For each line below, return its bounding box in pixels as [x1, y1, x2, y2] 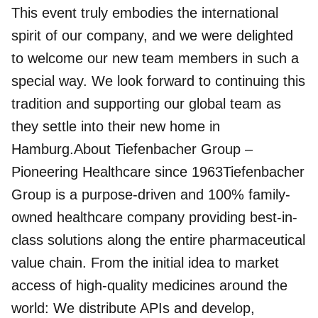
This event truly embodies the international [11, 5, 278, 21]
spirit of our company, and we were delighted [11, 28, 293, 44]
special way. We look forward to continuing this [11, 73, 305, 89]
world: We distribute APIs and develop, [11, 300, 255, 317]
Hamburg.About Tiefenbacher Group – [11, 141, 253, 158]
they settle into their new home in [11, 119, 220, 135]
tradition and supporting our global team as [11, 96, 281, 112]
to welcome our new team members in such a [11, 50, 299, 67]
